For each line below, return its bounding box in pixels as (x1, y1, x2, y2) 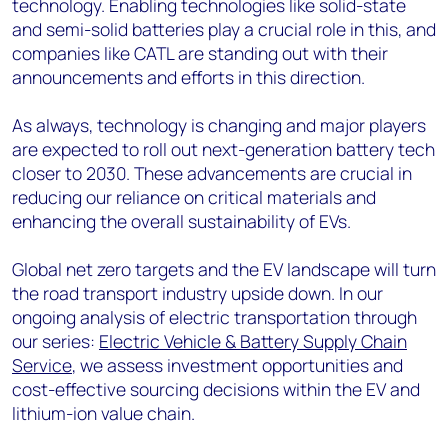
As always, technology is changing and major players (12, 113, 426, 137)
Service (12, 353, 72, 377)
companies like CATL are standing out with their (12, 41, 388, 65)
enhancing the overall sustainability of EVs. (12, 209, 351, 233)
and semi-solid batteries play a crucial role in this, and (12, 17, 436, 41)
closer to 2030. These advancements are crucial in (12, 161, 412, 185)
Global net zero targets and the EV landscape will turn (12, 257, 436, 281)
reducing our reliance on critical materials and (12, 185, 376, 209)
